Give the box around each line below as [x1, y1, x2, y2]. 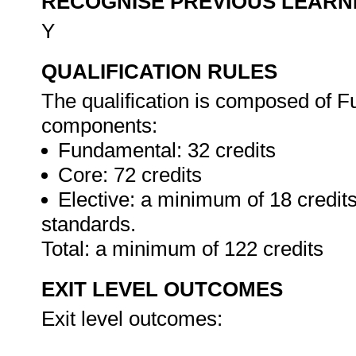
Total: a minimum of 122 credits [41, 237, 329, 261]
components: [41, 114, 157, 137]
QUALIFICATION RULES [41, 60, 277, 83]
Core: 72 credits [58, 163, 202, 187]
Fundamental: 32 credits [58, 138, 276, 162]
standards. [41, 212, 136, 236]
